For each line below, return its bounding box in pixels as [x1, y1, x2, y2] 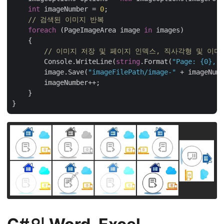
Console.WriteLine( [12, 57, 116, 65]
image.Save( [12, 67, 88, 76]
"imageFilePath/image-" [88, 67, 176, 76]
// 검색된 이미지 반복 [28, 15, 104, 23]
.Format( [140, 57, 172, 65]
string [116, 57, 140, 65]
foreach [28, 25, 56, 34]
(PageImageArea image [56, 25, 144, 34]
